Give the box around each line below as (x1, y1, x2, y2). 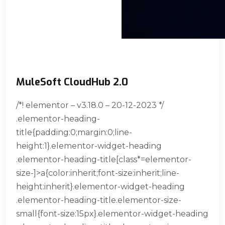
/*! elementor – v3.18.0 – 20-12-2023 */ (16, 100, 164, 110)
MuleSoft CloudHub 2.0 (16, 75, 128, 89)
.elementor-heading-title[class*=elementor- (16, 154, 191, 164)
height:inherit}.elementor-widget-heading (16, 181, 185, 191)
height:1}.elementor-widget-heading (16, 141, 162, 151)
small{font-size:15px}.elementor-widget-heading (16, 208, 208, 218)
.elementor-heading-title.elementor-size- (16, 195, 181, 205)
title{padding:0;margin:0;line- (16, 127, 132, 137)
